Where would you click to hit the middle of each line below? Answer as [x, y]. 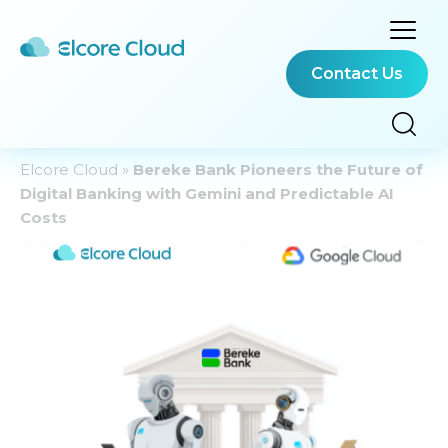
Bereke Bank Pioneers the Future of [278, 169]
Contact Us [357, 73]
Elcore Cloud [69, 169]
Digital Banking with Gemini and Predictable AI [207, 193]
